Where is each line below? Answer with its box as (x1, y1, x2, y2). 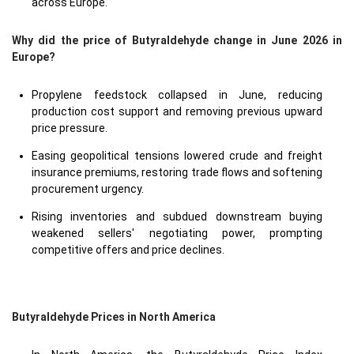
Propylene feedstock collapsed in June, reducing (32, 88, 322, 101)
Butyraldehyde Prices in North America (12, 311, 216, 323)
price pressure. (32, 122, 107, 134)
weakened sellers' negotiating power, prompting (32, 227, 322, 239)
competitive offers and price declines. (32, 243, 224, 256)
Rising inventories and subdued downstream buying (32, 210, 322, 223)
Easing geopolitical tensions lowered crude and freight (32, 149, 322, 162)
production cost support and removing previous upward (32, 105, 322, 118)
